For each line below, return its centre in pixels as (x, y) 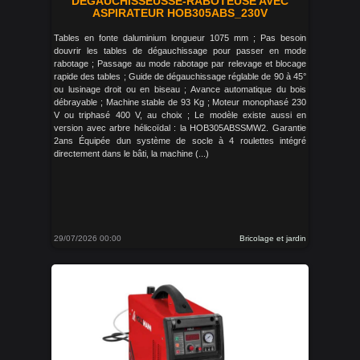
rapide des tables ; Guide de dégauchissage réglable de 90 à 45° (180, 76)
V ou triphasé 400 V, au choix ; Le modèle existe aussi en (180, 115)
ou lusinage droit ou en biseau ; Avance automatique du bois (180, 89)
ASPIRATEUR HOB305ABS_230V (180, 13)
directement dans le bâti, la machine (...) (131, 153)
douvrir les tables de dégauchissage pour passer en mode (180, 51)
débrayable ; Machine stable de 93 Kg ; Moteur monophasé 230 (180, 102)
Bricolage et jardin (273, 238)
